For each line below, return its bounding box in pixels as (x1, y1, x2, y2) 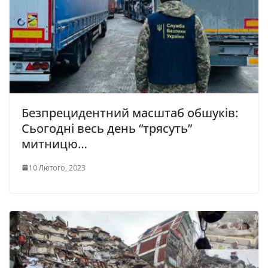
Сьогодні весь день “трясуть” (22, 120, 192, 136)
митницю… (22, 135, 87, 152)
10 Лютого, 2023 (29, 162, 86, 173)
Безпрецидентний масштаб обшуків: (22, 104, 238, 121)
